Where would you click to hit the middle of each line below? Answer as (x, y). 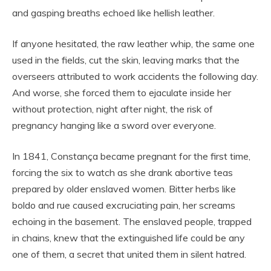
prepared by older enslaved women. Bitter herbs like (124, 188)
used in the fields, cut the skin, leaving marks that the (126, 60)
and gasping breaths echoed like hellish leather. (113, 12)
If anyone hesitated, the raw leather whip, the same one (133, 43)
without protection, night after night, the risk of (113, 109)
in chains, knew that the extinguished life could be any (129, 237)
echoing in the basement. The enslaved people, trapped (132, 221)
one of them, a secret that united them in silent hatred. (129, 254)
